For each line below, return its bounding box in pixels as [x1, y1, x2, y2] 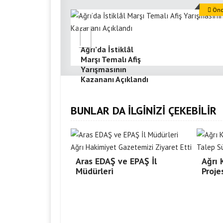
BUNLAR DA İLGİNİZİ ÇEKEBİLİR [71, 104, 217, 117]
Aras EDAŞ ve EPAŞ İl [76, 155, 157, 167]
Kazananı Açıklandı [81, 74, 148, 84]
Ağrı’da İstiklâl [81, 44, 133, 54]
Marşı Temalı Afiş [81, 54, 141, 64]
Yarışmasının [81, 64, 126, 74]
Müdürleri [76, 165, 113, 177]
